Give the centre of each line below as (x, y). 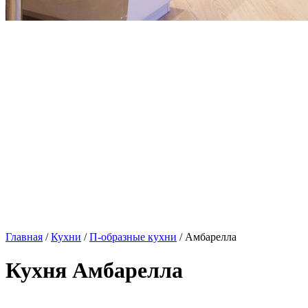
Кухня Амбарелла (94, 271)
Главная (24, 237)
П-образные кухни (133, 237)
